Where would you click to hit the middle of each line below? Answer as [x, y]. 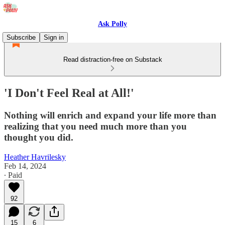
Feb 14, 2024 [25, 166]
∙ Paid [13, 175]
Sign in [54, 37]
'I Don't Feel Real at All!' [69, 93]
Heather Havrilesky [35, 157]
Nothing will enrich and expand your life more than [110, 115]
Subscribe [21, 37]
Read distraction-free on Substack [113, 60]
